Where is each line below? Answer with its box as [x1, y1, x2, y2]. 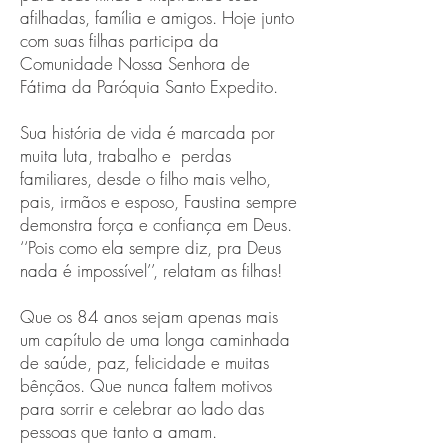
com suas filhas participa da [20, 29, 219, 52]
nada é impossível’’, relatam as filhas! [20, 259, 282, 282]
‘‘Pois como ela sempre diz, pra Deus [20, 236, 281, 259]
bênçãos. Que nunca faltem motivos [20, 374, 272, 397]
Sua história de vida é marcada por [20, 121, 275, 144]
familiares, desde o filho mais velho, [20, 167, 271, 190]
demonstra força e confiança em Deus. [20, 213, 292, 236]
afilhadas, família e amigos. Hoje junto [20, 6, 294, 29]
